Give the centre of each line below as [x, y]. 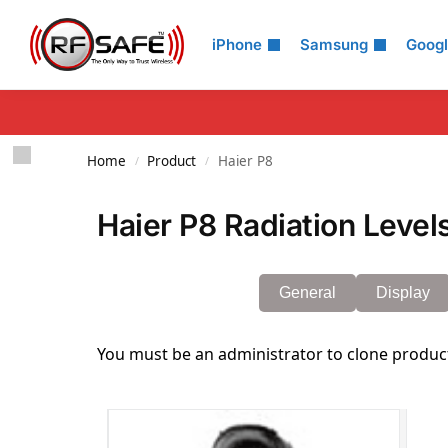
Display [403, 292]
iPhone [237, 44]
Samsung [334, 44]
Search [65, 29]
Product [172, 161]
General [307, 292]
